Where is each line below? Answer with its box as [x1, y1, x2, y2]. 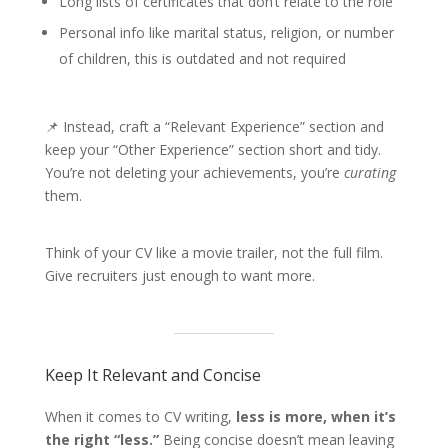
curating [343, 162, 396, 182]
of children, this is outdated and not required [58, 48, 346, 68]
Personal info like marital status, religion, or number [58, 22, 394, 42]
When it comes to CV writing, [44, 406, 236, 426]
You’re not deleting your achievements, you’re [44, 162, 344, 182]
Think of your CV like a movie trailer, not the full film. [44, 242, 383, 262]
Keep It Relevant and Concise [44, 363, 261, 386]
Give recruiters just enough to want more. [44, 265, 315, 285]
